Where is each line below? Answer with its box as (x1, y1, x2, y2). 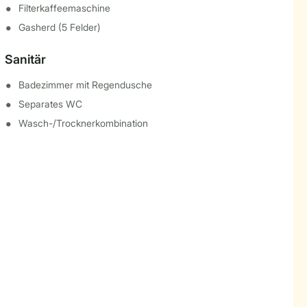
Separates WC (18, 98, 82, 110)
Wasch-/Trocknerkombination (18, 117, 148, 129)
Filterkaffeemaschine (18, 2, 110, 14)
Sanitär (4, 52, 46, 66)
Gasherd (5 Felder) (18, 21, 101, 33)
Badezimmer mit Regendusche (18, 79, 152, 90)
